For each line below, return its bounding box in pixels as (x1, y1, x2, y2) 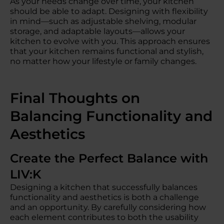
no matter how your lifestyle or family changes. (10, 56, 196, 66)
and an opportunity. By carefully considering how (10, 202, 206, 212)
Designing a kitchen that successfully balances (10, 182, 197, 192)
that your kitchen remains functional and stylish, (10, 46, 203, 56)
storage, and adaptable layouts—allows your (10, 26, 185, 36)
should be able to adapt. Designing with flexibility (10, 6, 208, 16)
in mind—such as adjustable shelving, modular (10, 16, 196, 26)
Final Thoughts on (10, 89, 140, 106)
